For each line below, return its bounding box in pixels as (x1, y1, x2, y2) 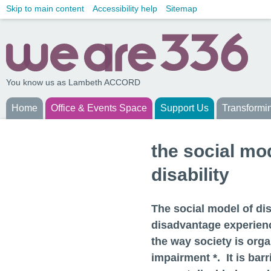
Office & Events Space (51, 103, 147, 113)
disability (151, 165, 229, 184)
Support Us (160, 103, 209, 113)
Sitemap (166, 4, 197, 13)
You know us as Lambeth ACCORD (6, 77, 140, 87)
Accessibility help (93, 4, 157, 13)
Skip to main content (6, 4, 84, 13)
